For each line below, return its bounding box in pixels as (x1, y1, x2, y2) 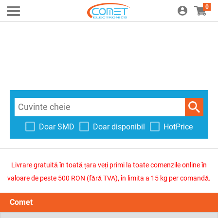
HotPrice (163, 122, 193, 131)
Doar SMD (39, 122, 74, 131)
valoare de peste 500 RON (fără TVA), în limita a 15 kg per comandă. (7, 174, 211, 182)
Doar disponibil (93, 122, 145, 131)
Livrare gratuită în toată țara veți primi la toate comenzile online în (11, 161, 207, 169)
